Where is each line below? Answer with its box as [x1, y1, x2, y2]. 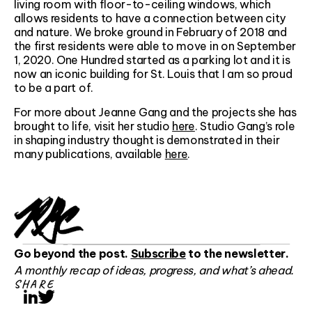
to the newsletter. [185, 246, 289, 260]
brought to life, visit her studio [14, 119, 173, 133]
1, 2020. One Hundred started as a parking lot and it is [14, 53, 290, 67]
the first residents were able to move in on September [14, 39, 297, 53]
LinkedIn [25, 288, 52, 298]
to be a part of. [14, 81, 93, 95]
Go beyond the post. [14, 246, 131, 260]
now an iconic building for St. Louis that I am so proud [14, 67, 292, 81]
